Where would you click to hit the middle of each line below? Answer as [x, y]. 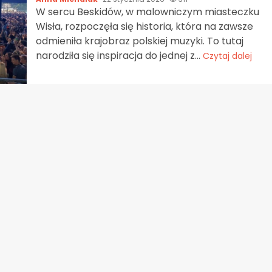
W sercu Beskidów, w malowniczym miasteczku [147, 12]
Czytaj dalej [227, 56]
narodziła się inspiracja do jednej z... [119, 55]
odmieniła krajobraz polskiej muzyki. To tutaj [139, 41]
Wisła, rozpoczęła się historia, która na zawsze [144, 26]
